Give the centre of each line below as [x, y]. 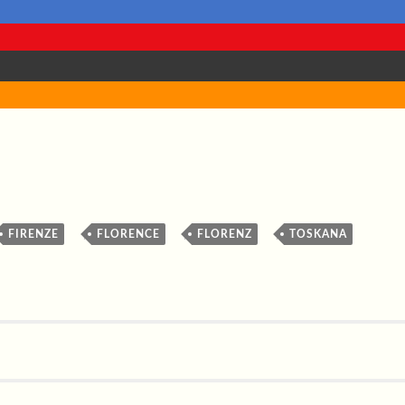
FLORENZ [224, 234]
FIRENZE [34, 234]
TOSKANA [319, 234]
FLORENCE [128, 234]
